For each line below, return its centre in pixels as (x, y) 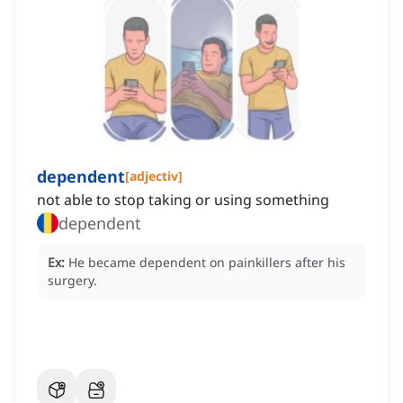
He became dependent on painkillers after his (207, 263)
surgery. (72, 281)
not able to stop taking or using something (183, 200)
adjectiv (154, 176)
